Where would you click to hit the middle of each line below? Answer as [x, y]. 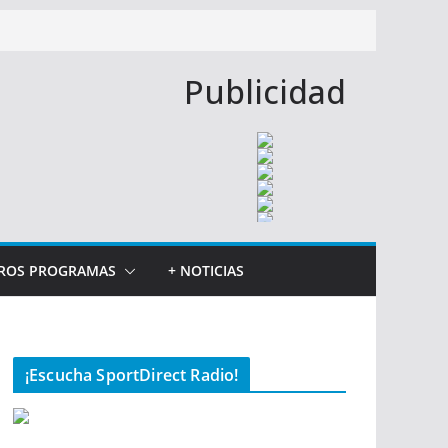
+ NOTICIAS [206, 270]
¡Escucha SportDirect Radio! [132, 375]
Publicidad [265, 91]
